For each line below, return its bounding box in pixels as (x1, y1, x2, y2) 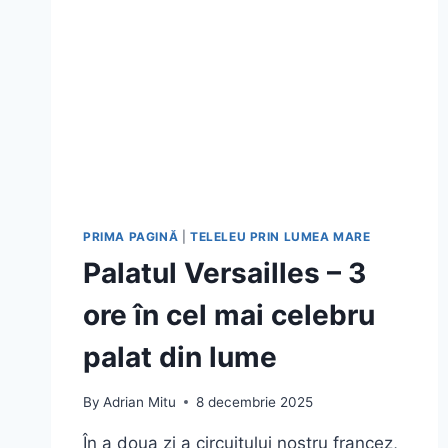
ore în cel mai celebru (83, 298, 375, 333)
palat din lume (83, 340, 277, 375)
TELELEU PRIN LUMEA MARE (189, 229, 371, 245)
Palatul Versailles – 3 (83, 256, 366, 291)
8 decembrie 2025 (196, 393, 314, 410)
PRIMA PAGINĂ (83, 229, 179, 245)
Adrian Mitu (103, 393, 177, 410)
